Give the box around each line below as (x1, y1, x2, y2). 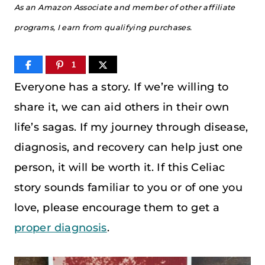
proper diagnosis (14, 221, 107, 234)
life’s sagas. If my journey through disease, (14, 120, 248, 134)
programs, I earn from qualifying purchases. (14, 23, 192, 33)
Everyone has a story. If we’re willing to (14, 80, 229, 93)
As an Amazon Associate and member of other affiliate (14, 3, 235, 12)
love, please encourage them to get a (14, 201, 219, 214)
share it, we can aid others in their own (14, 100, 230, 114)
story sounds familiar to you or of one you (14, 180, 243, 194)
